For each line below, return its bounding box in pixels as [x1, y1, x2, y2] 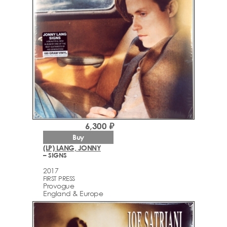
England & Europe [43, 189, 103, 198]
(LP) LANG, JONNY [43, 143, 101, 153]
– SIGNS [43, 151, 67, 160]
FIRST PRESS [43, 174, 75, 183]
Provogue [43, 181, 74, 191]
